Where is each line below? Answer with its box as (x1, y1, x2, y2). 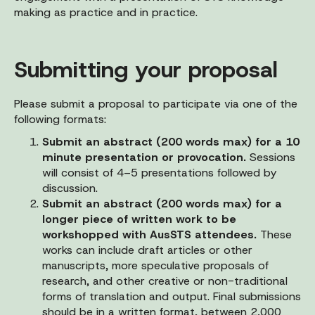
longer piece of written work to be (42, 211, 236, 226)
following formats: (14, 111, 106, 127)
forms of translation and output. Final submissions (42, 288, 301, 304)
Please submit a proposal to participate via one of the (14, 96, 297, 111)
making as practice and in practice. (14, 4, 198, 20)
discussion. (42, 180, 98, 195)
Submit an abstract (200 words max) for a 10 (42, 134, 300, 149)
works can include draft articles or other (42, 242, 252, 257)
